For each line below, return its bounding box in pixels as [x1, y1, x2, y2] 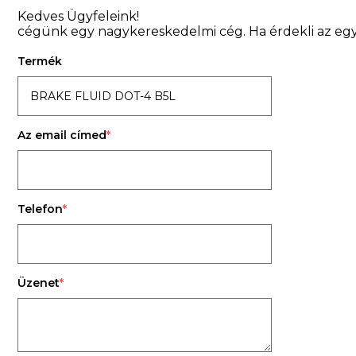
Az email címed [17, 128, 106, 142]
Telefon [17, 202, 63, 216]
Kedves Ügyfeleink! [17, 9, 139, 24]
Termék [17, 54, 62, 68]
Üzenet [17, 276, 60, 290]
